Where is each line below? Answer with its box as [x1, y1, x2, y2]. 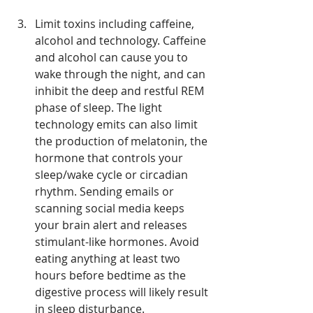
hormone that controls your [35, 150, 186, 166]
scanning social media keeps [35, 201, 187, 217]
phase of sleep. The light [35, 100, 165, 116]
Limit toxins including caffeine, [35, 16, 197, 32]
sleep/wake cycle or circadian [35, 167, 191, 183]
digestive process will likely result [35, 284, 211, 300]
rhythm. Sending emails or [35, 184, 177, 200]
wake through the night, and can [35, 66, 208, 82]
